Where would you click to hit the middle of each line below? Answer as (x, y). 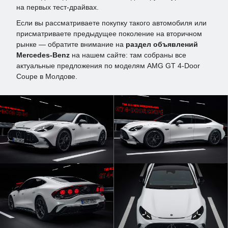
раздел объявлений (162, 45)
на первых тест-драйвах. (58, 7)
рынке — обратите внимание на (71, 45)
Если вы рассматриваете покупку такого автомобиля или (111, 23)
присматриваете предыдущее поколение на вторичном (109, 34)
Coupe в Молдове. (47, 77)
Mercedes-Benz (43, 55)
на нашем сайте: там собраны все (128, 55)
